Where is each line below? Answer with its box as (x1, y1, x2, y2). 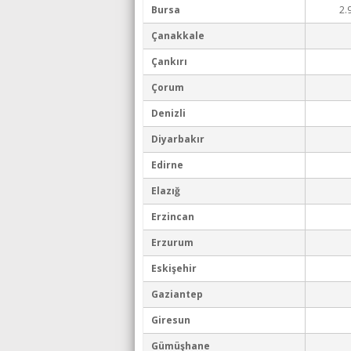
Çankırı (151, 55, 187, 68)
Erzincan (151, 210, 194, 223)
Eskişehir (151, 262, 197, 275)
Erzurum (151, 236, 194, 249)
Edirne (151, 158, 183, 172)
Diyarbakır (151, 132, 204, 146)
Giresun (151, 313, 190, 327)
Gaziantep (151, 288, 203, 301)
